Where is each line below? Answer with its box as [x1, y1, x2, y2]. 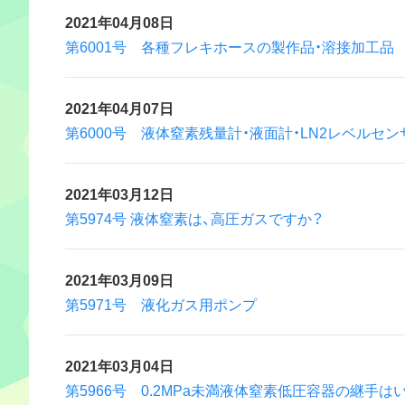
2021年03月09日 [65, 268, 174, 290]
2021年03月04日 [65, 354, 174, 376]
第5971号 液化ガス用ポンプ [65, 293, 257, 315]
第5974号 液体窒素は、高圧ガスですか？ [65, 207, 324, 229]
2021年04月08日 [65, 11, 174, 33]
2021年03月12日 [65, 183, 174, 204]
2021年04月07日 [65, 97, 174, 118]
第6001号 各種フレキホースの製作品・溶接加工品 [65, 35, 394, 57]
